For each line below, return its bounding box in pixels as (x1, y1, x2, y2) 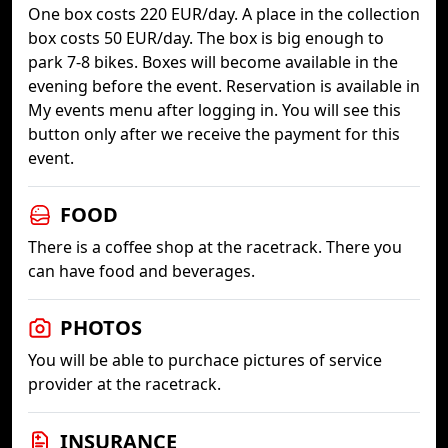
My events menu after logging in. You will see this (28, 99, 401, 121)
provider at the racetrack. (28, 373, 221, 395)
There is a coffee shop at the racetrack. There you (28, 236, 402, 258)
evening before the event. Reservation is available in (28, 75, 420, 97)
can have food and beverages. (28, 260, 255, 282)
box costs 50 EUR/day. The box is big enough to (28, 27, 384, 49)
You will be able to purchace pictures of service (28, 349, 382, 371)
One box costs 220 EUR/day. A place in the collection (28, 3, 420, 25)
